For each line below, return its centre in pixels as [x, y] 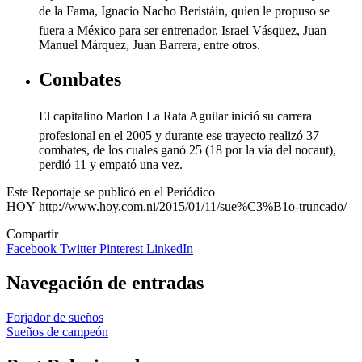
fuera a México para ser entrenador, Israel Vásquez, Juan [183, 31]
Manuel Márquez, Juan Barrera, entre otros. [149, 45]
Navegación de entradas [105, 282]
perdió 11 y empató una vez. [111, 165]
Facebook [33, 249]
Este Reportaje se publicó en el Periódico [111, 192]
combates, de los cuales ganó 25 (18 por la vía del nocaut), [187, 150]
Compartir [32, 234]
